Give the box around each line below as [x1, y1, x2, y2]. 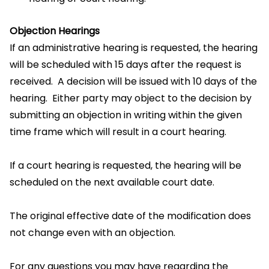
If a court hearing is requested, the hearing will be [10, 159, 241, 172]
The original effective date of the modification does [10, 209, 251, 223]
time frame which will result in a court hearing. [10, 125, 226, 139]
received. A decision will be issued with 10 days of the [10, 74, 257, 88]
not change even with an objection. [10, 226, 175, 240]
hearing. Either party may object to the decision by [10, 91, 252, 105]
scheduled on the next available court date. [10, 175, 214, 189]
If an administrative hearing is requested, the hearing [10, 41, 258, 55]
